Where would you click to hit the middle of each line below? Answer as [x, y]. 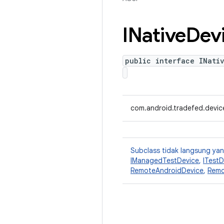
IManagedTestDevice [165, 160]
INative [154, 35]
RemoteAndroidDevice [167, 170]
